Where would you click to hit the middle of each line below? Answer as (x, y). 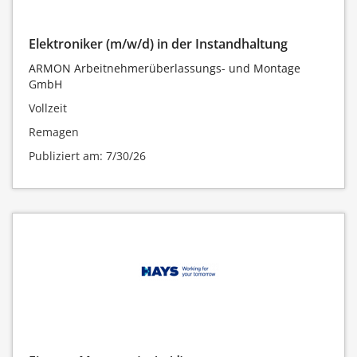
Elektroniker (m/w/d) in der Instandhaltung (158, 44)
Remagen (54, 132)
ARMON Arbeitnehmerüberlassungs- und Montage (165, 69)
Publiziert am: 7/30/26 (87, 156)
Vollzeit (48, 108)
